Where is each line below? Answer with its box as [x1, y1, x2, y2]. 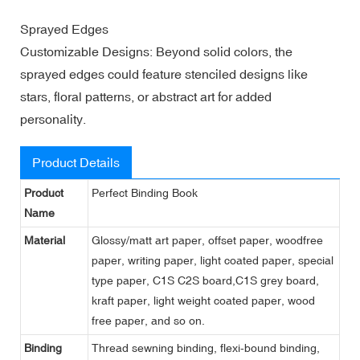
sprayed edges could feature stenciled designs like [20, 66, 308, 81]
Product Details [32, 154, 120, 170]
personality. [20, 111, 86, 126]
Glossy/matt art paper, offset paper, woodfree [92, 233, 323, 247]
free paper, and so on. [92, 313, 205, 327]
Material [24, 233, 65, 247]
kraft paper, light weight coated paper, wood [92, 293, 315, 307]
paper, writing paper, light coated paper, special [92, 253, 333, 267]
